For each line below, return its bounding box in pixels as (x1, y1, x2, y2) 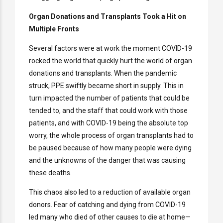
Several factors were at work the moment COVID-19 (29, 44, 192, 53)
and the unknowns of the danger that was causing (29, 156, 186, 165)
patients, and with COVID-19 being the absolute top (29, 119, 188, 127)
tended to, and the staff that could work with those (29, 107, 188, 115)
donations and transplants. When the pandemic (29, 69, 177, 78)
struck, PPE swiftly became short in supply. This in (29, 82, 184, 90)
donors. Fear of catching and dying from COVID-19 (29, 201, 186, 209)
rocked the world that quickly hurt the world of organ (29, 57, 192, 65)
